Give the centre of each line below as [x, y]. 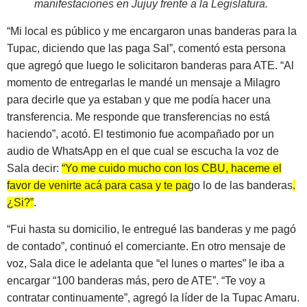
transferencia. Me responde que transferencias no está [138, 116]
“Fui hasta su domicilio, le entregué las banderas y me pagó [151, 230]
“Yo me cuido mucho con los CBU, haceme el [172, 168]
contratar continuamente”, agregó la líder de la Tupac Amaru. [153, 298]
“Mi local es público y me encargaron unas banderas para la [152, 31]
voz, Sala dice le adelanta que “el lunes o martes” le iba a [146, 264]
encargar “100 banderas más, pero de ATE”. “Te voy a [136, 281]
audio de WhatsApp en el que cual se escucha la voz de [143, 151]
